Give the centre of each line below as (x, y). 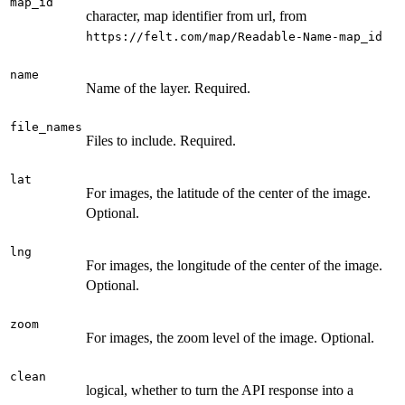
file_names (46, 127)
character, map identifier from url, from (196, 15)
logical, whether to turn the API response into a (220, 390)
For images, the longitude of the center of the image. (234, 265)
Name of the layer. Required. (168, 88)
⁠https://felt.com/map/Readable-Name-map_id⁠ (234, 36)
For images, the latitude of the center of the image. (228, 193)
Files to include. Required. (161, 140)
